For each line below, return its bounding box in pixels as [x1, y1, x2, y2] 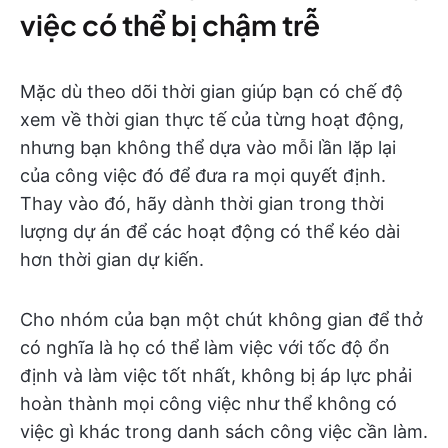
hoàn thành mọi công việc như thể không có [20, 393, 397, 414]
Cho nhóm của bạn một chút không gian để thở [20, 309, 423, 330]
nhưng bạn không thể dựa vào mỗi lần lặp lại [20, 137, 396, 158]
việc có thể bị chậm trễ [20, 7, 320, 42]
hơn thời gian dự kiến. [20, 249, 204, 270]
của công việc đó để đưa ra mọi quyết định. [20, 165, 386, 186]
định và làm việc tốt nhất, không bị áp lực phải [20, 365, 412, 386]
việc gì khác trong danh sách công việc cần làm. [20, 421, 428, 442]
